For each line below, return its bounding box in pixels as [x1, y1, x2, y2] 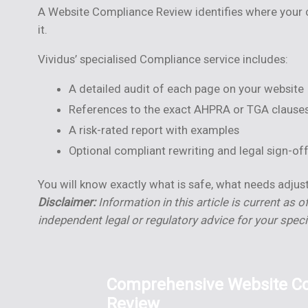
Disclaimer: [37, 195, 98, 209]
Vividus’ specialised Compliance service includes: [37, 52, 288, 66]
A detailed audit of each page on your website [68, 81, 304, 96]
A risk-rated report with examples [68, 123, 239, 137]
